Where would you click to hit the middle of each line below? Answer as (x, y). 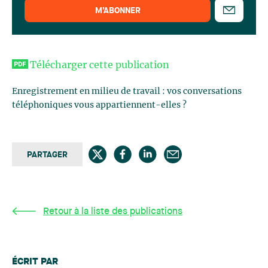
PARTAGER (47, 155)
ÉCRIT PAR (35, 262)
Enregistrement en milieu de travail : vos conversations (127, 92)
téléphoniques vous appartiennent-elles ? (99, 105)
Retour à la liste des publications (113, 212)
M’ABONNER (118, 11)
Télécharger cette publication (100, 65)
